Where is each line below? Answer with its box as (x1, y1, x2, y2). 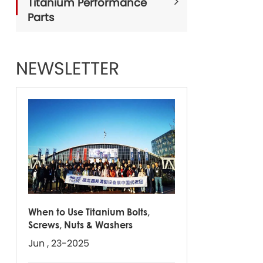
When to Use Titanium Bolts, (28, 205, 150, 217)
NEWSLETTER (15, 56, 119, 81)
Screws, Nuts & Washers (28, 218, 133, 230)
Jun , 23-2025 (28, 236, 89, 250)
